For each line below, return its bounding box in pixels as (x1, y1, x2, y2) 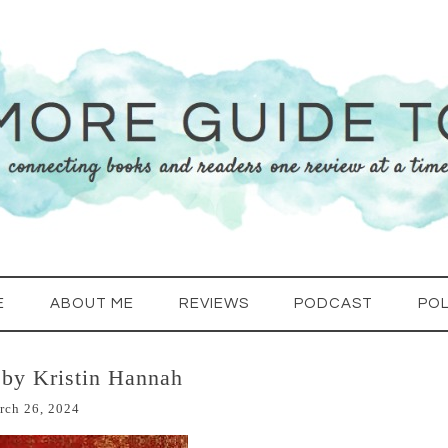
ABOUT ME (50, 296, 134, 311)
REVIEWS (179, 296, 249, 311)
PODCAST (294, 296, 373, 311)
